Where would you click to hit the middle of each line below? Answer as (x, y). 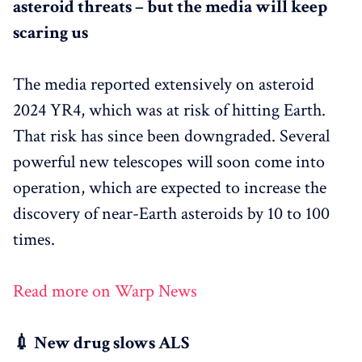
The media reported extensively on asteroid (164, 85)
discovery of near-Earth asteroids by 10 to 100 (171, 214)
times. (34, 240)
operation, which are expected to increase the (170, 188)
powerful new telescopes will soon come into (169, 162)
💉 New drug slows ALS (101, 343)
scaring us (51, 33)
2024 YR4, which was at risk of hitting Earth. (169, 111)
